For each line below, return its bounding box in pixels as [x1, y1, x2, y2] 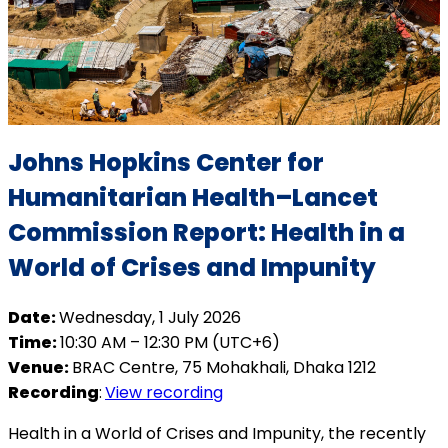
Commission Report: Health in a [8, 215, 405, 249]
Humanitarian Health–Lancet [8, 180, 378, 214]
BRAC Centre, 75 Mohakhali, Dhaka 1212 [72, 355, 376, 379]
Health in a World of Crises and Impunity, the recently [8, 421, 426, 445]
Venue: [8, 355, 72, 379]
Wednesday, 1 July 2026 [59, 305, 241, 329]
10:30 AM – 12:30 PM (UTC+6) [60, 330, 280, 354]
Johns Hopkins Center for [8, 145, 324, 179]
